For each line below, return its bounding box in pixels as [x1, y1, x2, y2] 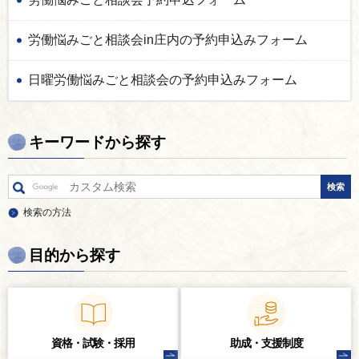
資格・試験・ [51, 337, 114, 350]
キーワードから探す [29, 134, 166, 151]
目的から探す [29, 247, 120, 264]
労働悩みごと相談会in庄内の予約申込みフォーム [28, 33, 308, 47]
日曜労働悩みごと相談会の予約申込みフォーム [28, 73, 297, 87]
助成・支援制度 [229, 337, 303, 350]
